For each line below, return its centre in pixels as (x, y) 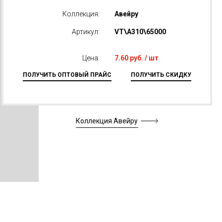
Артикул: (85, 32)
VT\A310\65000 (140, 32)
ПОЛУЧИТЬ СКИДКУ (161, 75)
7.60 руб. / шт (136, 58)
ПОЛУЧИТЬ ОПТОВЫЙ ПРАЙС (67, 75)
